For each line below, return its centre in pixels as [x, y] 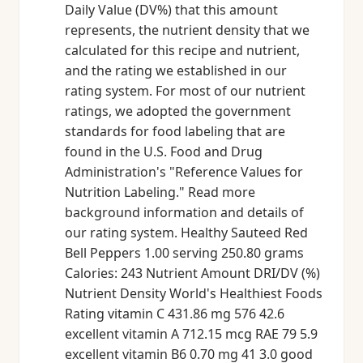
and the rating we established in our [176, 70]
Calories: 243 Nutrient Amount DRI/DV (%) [192, 273]
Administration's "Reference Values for [184, 172]
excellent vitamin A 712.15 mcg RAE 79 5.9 [191, 334]
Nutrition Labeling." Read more [160, 192]
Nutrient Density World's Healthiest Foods [194, 293]
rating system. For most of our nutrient [185, 91]
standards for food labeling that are [175, 131]
